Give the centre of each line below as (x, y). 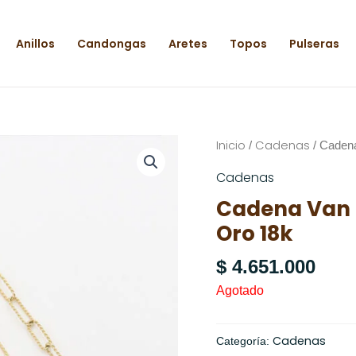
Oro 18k (255, 233)
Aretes (188, 43)
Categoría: (244, 341)
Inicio (231, 145)
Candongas (112, 43)
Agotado (240, 291)
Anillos (35, 43)
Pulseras (314, 43)
